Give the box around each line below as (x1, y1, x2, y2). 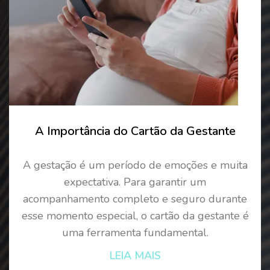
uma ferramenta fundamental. (61, 225, 209, 240)
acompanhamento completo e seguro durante (23, 191, 247, 206)
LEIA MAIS (109, 248, 161, 263)
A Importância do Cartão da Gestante (34, 122, 236, 139)
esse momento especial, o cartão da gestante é (21, 208, 249, 223)
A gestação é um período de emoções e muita (22, 157, 248, 172)
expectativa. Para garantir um (64, 174, 206, 189)
